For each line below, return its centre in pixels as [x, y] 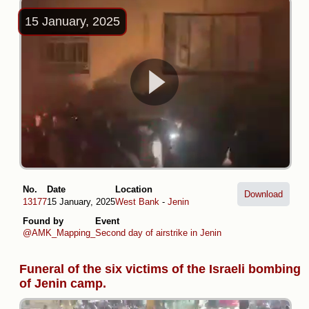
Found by [43, 221]
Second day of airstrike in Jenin [158, 233]
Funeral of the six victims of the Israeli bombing [160, 269]
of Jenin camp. [63, 284]
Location [134, 190]
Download [263, 195]
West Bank [137, 201]
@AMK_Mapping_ [59, 233]
